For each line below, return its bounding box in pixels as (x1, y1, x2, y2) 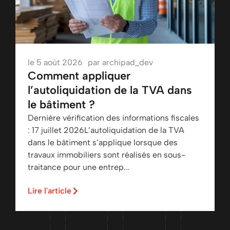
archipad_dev (102, 57, 153, 68)
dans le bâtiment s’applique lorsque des (28, 138, 178, 148)
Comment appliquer (28, 69, 130, 83)
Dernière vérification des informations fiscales (28, 113, 199, 123)
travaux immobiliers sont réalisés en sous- (28, 150, 185, 160)
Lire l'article (28, 186, 71, 196)
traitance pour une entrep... (28, 162, 130, 172)
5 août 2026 (36, 57, 83, 68)
